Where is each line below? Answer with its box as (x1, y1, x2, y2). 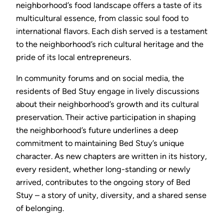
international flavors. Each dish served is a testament (16, 26, 207, 36)
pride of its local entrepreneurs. (16, 52, 131, 62)
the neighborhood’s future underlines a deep (16, 125, 178, 135)
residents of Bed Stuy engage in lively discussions (16, 86, 199, 96)
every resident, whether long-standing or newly (16, 164, 190, 174)
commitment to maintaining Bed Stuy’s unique (16, 138, 184, 148)
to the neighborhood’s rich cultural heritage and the (16, 39, 203, 49)
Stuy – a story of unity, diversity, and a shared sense (16, 190, 206, 200)
